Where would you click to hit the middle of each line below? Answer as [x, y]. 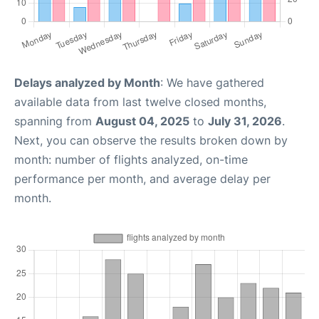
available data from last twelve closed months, [140, 102]
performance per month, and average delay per [142, 179]
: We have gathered [212, 83]
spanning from [55, 121]
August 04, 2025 [142, 121]
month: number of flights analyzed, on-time [131, 159]
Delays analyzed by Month [87, 83]
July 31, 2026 [245, 121]
